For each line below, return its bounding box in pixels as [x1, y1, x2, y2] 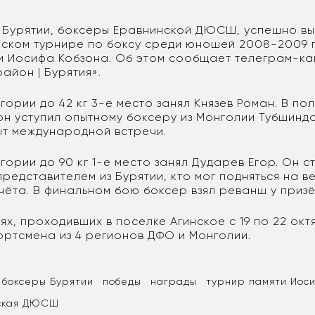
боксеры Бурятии [2, 276, 94, 288]
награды [150, 276, 198, 288]
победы [103, 276, 142, 288]
